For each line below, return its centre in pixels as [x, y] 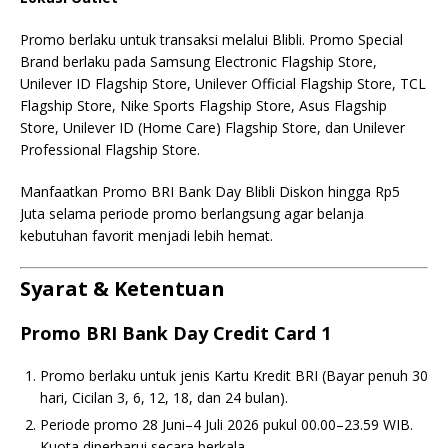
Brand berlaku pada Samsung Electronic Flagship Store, [198, 61]
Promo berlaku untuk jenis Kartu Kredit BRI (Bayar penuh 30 [234, 375]
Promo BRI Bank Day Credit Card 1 [175, 333]
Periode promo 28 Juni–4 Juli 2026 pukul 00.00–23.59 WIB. [226, 424]
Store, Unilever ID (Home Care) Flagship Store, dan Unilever [212, 127]
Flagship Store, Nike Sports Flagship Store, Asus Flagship [203, 105]
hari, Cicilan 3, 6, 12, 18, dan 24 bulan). [164, 397]
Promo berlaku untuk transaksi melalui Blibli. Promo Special [211, 39]
